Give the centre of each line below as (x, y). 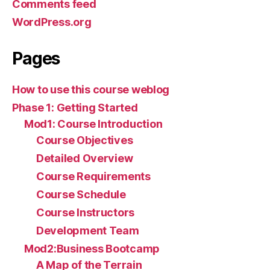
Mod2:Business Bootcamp (92, 249)
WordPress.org (52, 22)
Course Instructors (86, 212)
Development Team (88, 231)
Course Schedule (81, 194)
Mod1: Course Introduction (93, 124)
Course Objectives (85, 140)
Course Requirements (93, 176)
